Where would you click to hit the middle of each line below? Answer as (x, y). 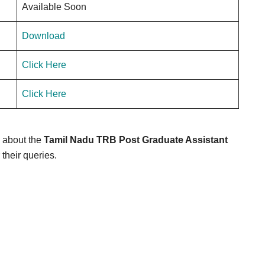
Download (43, 36)
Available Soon (54, 7)
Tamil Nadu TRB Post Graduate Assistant (136, 140)
